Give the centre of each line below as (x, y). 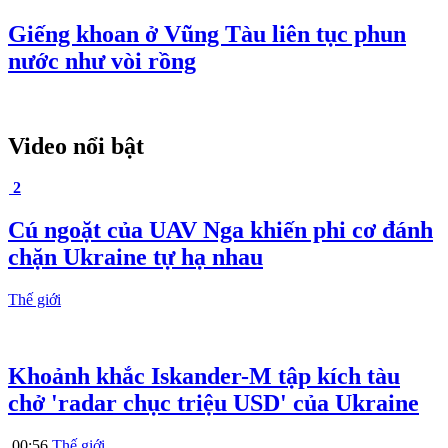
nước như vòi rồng (102, 60)
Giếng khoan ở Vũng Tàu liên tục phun (207, 33)
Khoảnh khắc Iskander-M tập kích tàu (204, 376)
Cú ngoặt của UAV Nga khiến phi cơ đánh (220, 230)
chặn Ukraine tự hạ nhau (135, 257)
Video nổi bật (76, 145)
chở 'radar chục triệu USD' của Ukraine (213, 403)
